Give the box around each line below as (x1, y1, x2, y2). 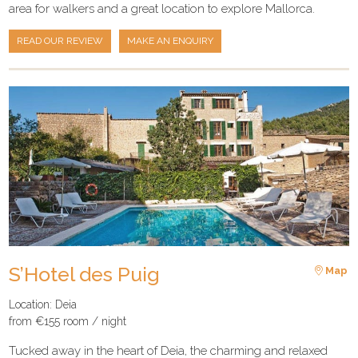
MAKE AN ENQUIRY (127, 35, 214, 47)
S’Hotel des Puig (9, 262, 161, 287)
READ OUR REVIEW (17, 35, 104, 47)
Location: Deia (9, 297, 78, 311)
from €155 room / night (9, 314, 127, 328)
